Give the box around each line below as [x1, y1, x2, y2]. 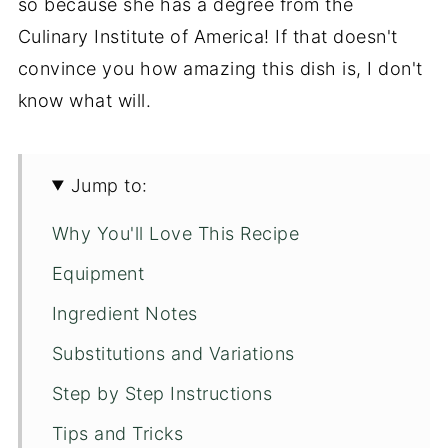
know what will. [17, 89, 152, 111]
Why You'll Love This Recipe [51, 222, 300, 244]
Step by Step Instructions [51, 382, 273, 404]
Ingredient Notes [51, 302, 198, 324]
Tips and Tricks [51, 422, 184, 444]
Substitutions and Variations [51, 342, 295, 364]
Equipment [51, 262, 145, 284]
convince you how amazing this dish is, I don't [17, 57, 423, 79]
